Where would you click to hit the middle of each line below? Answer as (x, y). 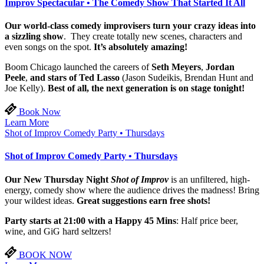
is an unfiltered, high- (210, 179)
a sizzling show (34, 37)
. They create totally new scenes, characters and (153, 37)
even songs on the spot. (49, 47)
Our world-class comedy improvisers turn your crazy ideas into (130, 26)
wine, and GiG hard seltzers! (58, 231)
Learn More (27, 123)
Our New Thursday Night (58, 179)
